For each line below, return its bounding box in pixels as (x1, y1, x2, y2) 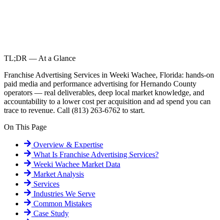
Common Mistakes (31, 199, 92, 208)
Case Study (31, 209, 69, 218)
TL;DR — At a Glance (4, 54, 76, 63)
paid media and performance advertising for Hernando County (4, 80, 196, 88)
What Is (31, 150, 57, 159)
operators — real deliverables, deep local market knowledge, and (4, 88, 204, 97)
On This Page (4, 123, 47, 132)
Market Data (82, 160, 120, 169)
